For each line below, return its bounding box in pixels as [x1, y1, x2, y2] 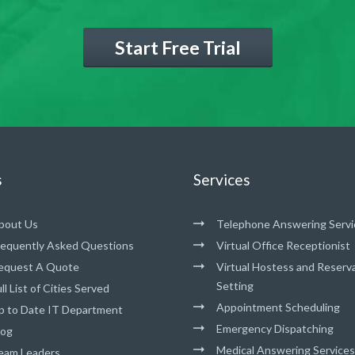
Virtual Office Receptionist [216, 239, 350, 252]
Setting [216, 279, 254, 292]
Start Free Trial [114, 36, 241, 59]
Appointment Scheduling [216, 300, 340, 314]
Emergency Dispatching [216, 322, 334, 335]
